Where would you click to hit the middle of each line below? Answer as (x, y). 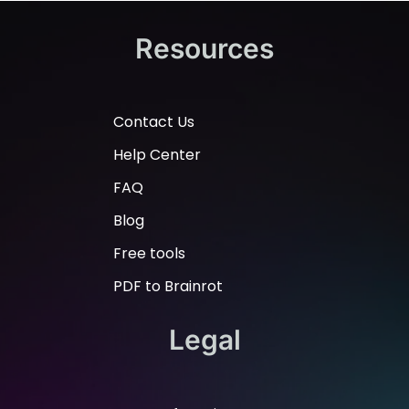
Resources (204, 48)
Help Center (157, 155)
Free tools (151, 254)
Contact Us (154, 122)
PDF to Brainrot (168, 287)
